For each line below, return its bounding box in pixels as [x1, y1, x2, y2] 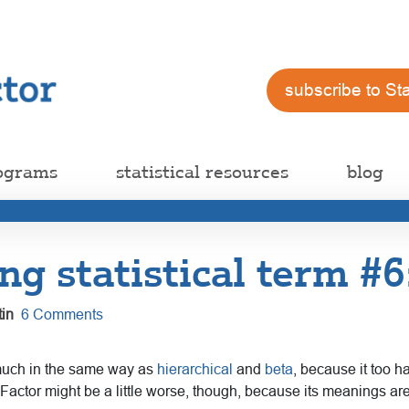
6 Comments [21, 306, 103, 322]
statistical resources [116, 160, 288, 183]
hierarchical [157, 361, 233, 377]
